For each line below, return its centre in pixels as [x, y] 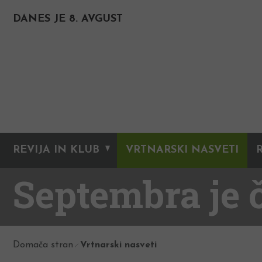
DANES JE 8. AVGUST [68, 19]
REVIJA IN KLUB [56, 150]
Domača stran [43, 245]
